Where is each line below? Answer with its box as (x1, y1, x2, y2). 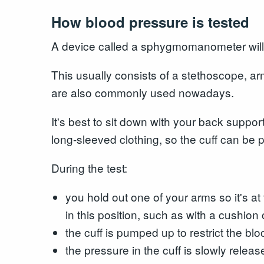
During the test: (51, 159, 127, 176)
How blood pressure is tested (51, 12, 249, 32)
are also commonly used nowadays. (51, 84, 234, 100)
